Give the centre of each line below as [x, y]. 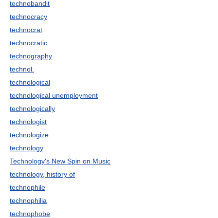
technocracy [28, 17]
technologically [32, 109]
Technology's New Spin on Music [60, 161]
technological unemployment [54, 95]
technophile [27, 187]
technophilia [28, 200]
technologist [28, 122]
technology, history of [42, 174]
